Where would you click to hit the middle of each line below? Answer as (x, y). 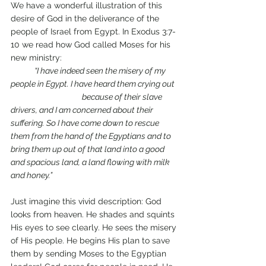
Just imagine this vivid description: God (87, 202)
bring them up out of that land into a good (88, 149)
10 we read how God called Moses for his (92, 45)
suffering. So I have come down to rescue (86, 123)
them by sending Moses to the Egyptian (90, 254)
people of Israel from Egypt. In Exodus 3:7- (93, 32)
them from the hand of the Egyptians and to (92, 136)
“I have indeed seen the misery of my (101, 71)
